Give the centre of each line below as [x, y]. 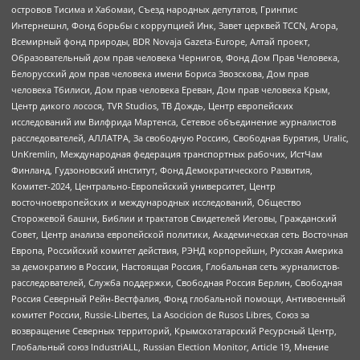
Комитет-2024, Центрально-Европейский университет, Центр [143, 186]
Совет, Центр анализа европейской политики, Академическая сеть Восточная [180, 235]
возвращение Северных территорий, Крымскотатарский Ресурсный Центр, [174, 331]
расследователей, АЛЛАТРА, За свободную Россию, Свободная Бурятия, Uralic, [180, 138]
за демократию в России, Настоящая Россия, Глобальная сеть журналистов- [176, 267]
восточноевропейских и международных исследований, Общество [156, 202]
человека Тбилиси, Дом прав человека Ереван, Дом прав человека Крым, [171, 90]
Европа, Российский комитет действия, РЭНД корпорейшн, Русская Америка [177, 251]
